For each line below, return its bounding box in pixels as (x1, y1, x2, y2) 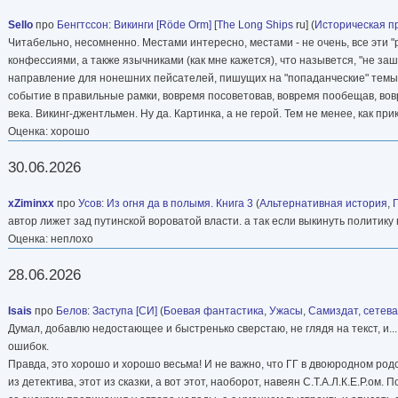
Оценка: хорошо (8, 124, 90, 138)
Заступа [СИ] (92, 304, 157, 317)
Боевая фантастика (163, 304, 264, 317)
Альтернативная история (259, 196, 387, 210)
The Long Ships (217, 18, 293, 31)
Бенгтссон (57, 18, 108, 31)
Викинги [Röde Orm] (114, 18, 211, 31)
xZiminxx (8, 196, 54, 210)
